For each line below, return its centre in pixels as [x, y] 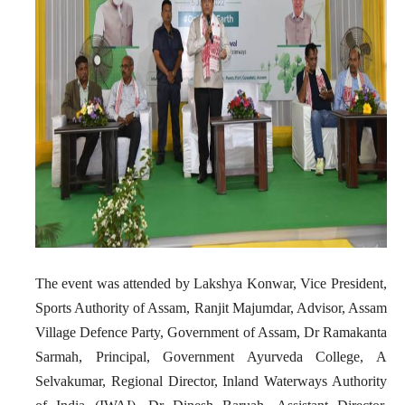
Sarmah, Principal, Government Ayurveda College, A [211, 356]
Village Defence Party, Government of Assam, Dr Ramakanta [211, 332]
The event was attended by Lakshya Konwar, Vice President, [211, 283]
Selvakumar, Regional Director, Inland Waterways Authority [211, 381]
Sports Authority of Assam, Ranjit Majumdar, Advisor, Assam [211, 307]
